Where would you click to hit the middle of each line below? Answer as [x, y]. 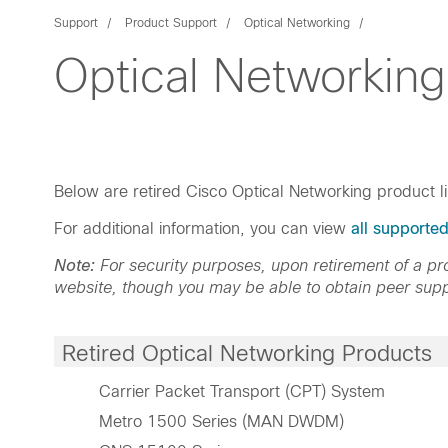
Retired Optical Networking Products [247, 354]
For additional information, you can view [202, 229]
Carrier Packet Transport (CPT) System [241, 392]
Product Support [171, 23]
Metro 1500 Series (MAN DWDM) [221, 422]
